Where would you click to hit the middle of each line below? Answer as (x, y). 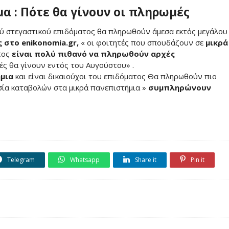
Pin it (197, 159)
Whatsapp (84, 159)
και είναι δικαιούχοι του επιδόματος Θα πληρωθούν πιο (115, 76)
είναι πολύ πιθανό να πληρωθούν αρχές (93, 53)
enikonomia (44, 42)
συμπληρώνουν (180, 87)
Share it (145, 159)
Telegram (20, 159)
